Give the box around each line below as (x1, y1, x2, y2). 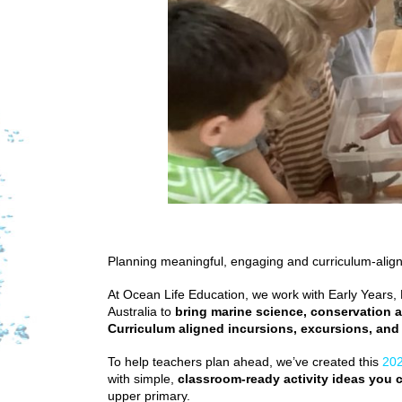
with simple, (108, 371, 178, 386)
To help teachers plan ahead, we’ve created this (108, 354, 382, 369)
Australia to (108, 304, 175, 319)
